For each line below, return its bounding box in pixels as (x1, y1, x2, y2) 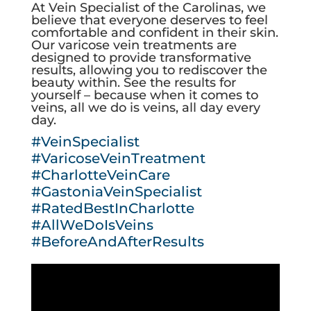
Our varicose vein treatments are (31, 37, 237, 53)
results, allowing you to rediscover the (31, 62, 267, 78)
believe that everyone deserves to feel (31, 12, 268, 28)
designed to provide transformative (31, 50, 251, 66)
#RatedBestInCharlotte (31, 200, 194, 217)
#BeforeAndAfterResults (31, 233, 204, 251)
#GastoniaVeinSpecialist (31, 183, 202, 201)
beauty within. (31, 75, 124, 91)
